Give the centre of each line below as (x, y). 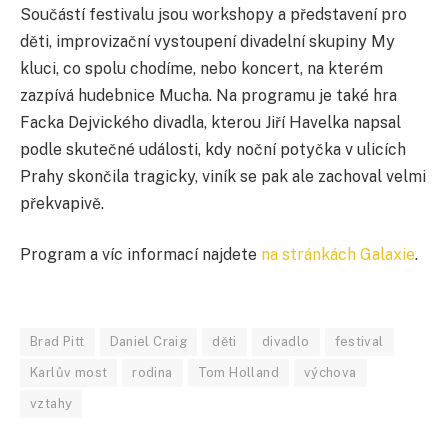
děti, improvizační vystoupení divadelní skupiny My (207, 41)
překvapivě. (62, 203)
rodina (152, 372)
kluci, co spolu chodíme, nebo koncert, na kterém (201, 68)
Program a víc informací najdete (140, 255)
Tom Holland (238, 372)
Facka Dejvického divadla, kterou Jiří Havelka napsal (210, 122)
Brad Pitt (57, 341)
